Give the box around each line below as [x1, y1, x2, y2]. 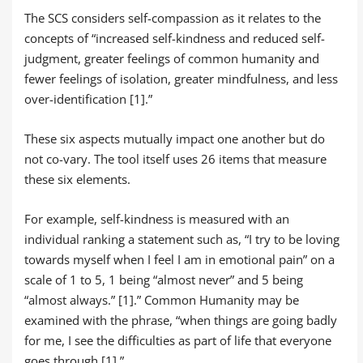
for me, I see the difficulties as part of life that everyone [24, 331, 331, 348]
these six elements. [24, 170, 130, 187]
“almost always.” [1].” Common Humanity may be [24, 291, 299, 308]
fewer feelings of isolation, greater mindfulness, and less [24, 70, 338, 87]
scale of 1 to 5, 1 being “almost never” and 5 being [24, 271, 303, 288]
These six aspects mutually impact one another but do [24, 130, 325, 147]
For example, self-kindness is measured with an [24, 210, 289, 227]
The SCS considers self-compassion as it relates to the [24, 9, 321, 26]
